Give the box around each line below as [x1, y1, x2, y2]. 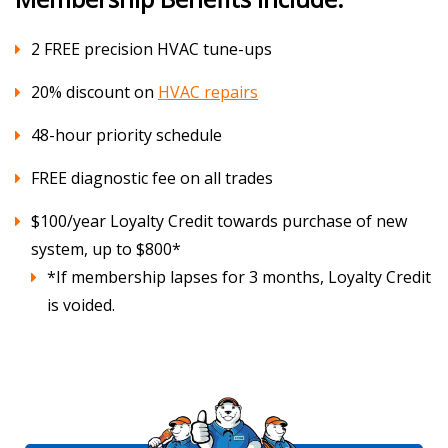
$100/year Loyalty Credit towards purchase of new [31, 209, 407, 232]
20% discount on [31, 80, 158, 103]
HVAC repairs [158, 80, 258, 103]
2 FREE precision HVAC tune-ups [31, 37, 272, 60]
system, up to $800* [31, 237, 181, 260]
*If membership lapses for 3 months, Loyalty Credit [47, 265, 431, 288]
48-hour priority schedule [31, 123, 222, 146]
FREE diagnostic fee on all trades [31, 166, 273, 189]
